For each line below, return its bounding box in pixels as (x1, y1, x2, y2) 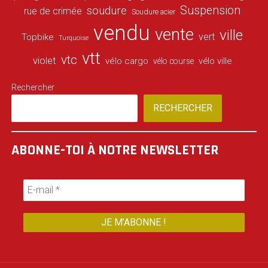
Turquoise (59, 34, 89, 42)
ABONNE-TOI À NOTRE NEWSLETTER (11, 141, 218, 160)
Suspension (180, 4, 241, 18)
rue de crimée (24, 5, 83, 17)
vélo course (153, 56, 194, 66)
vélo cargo (105, 56, 149, 67)
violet (33, 55, 57, 67)
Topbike (22, 32, 54, 43)
